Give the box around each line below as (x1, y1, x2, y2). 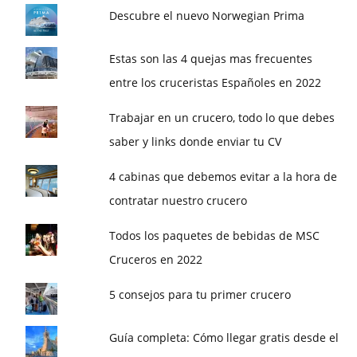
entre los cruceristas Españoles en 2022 (109, 75, 322, 90)
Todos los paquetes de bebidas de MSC (109, 228, 320, 243)
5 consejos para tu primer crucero (109, 287, 292, 302)
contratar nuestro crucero (109, 193, 248, 208)
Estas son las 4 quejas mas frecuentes (109, 51, 313, 66)
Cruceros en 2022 (109, 252, 203, 267)
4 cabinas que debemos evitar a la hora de (109, 169, 338, 184)
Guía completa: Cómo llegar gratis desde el (109, 330, 339, 345)
